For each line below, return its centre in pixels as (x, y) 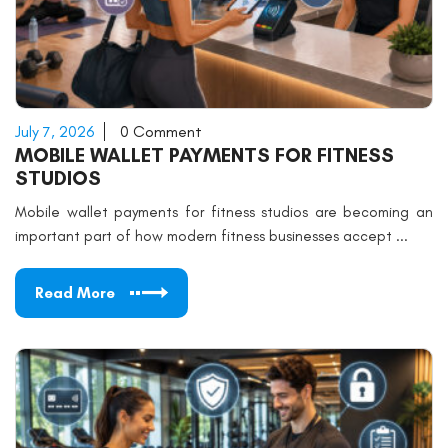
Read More (75, 293)
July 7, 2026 (54, 131)
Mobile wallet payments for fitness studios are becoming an (224, 212)
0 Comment (161, 131)
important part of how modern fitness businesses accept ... (211, 236)
